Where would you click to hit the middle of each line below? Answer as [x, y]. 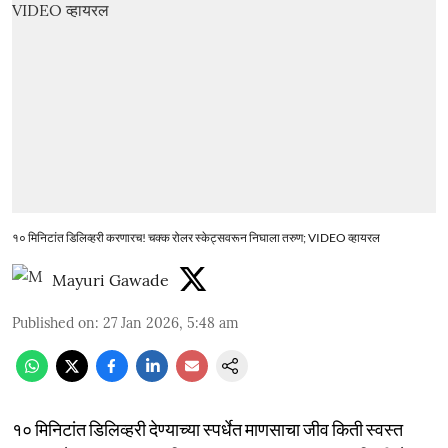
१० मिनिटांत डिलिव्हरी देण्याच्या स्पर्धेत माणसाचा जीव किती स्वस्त [207, 428]
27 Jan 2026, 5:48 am [171, 322]
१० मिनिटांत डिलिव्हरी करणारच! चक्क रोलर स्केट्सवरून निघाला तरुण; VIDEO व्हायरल [196, 237]
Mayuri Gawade [110, 279]
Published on [53, 322]
